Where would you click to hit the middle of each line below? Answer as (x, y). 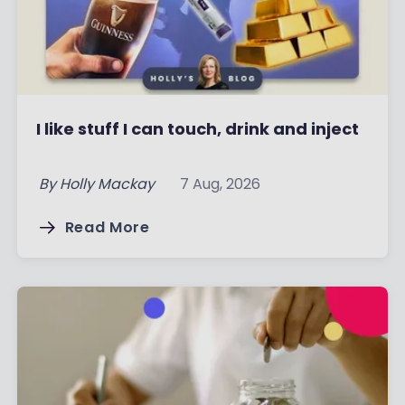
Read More (107, 227)
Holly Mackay (107, 184)
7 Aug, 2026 (220, 184)
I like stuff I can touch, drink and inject (197, 129)
